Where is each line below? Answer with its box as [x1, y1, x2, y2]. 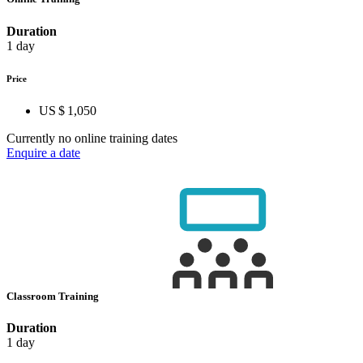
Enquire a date [6, 145, 80, 160]
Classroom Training [6, 289, 101, 302]
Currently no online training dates [6, 130, 177, 145]
